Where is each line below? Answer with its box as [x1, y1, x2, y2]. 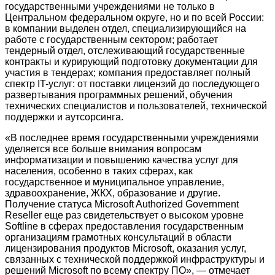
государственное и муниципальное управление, [5, 177, 224, 188]
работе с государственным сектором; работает [5, 34, 218, 45]
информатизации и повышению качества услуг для [5, 155, 238, 166]
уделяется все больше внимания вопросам [5, 144, 201, 155]
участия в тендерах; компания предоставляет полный [5, 68, 250, 79]
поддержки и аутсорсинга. [5, 112, 123, 123]
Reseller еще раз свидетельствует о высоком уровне [5, 210, 244, 221]
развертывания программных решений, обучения [5, 90, 233, 101]
